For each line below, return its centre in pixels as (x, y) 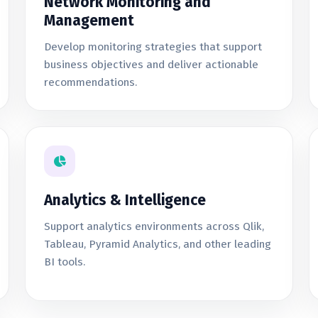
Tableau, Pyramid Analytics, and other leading (157, 244)
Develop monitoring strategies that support (153, 47)
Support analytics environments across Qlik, (154, 226)
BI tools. (64, 262)
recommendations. (90, 82)
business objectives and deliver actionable (151, 65)
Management (89, 21)
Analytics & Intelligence (125, 200)
